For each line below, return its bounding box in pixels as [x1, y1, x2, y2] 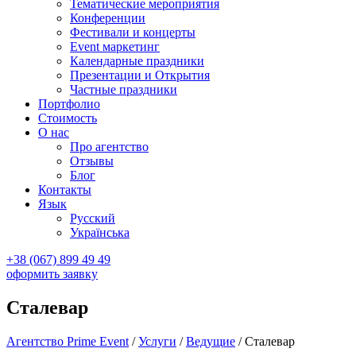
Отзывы [70, 154, 114, 168]
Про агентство [70, 140, 149, 153]
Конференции [70, 11, 145, 25]
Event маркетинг [70, 40, 160, 53]
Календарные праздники [70, 54, 204, 68]
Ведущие [186, 334, 235, 348]
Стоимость [38, 111, 97, 125]
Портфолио [38, 97, 100, 110]
